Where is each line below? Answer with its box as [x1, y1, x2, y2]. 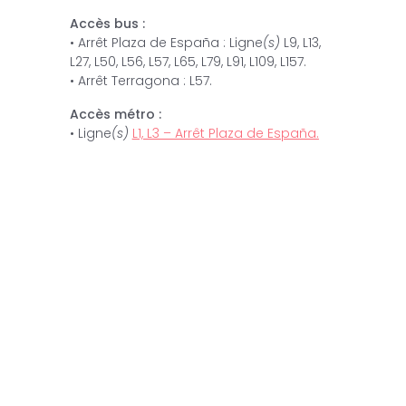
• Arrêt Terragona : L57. [69, 72, 212, 91]
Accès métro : [69, 105, 161, 124]
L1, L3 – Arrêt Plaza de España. [131, 124, 319, 143]
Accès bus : [69, 14, 145, 34]
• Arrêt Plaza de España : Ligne [69, 34, 263, 53]
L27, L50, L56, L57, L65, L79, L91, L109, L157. [69, 53, 306, 72]
